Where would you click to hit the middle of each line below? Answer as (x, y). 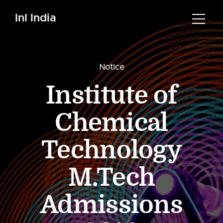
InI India (36, 18)
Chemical (111, 123)
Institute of (111, 96)
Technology (111, 150)
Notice (111, 67)
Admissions (111, 205)
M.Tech (111, 178)
